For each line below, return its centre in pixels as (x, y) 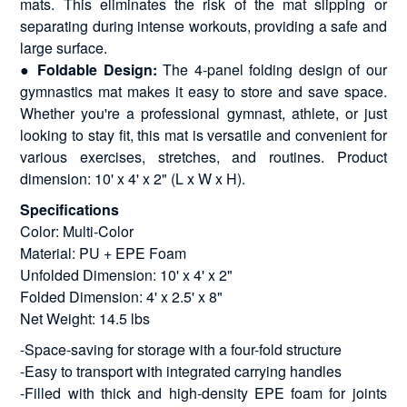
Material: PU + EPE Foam (104, 253)
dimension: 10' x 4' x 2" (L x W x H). (133, 178)
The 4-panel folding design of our (272, 69)
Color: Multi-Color (77, 231)
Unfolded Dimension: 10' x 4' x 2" (127, 274)
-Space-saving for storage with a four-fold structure (181, 349)
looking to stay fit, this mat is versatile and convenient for (203, 134)
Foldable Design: (97, 69)
